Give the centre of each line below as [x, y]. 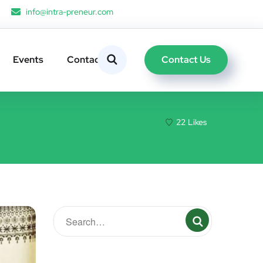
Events [28, 60]
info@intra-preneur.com [70, 12]
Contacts [87, 60]
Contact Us [186, 59]
